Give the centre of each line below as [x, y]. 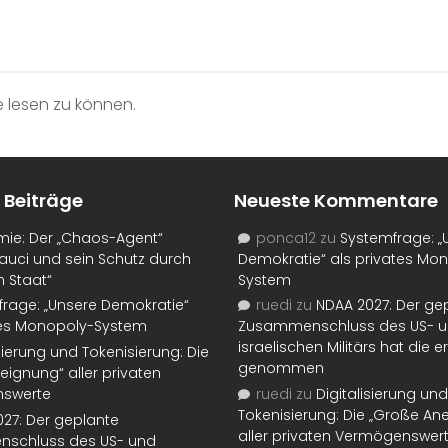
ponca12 [286, 237]
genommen [281, 368]
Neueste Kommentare [336, 201]
